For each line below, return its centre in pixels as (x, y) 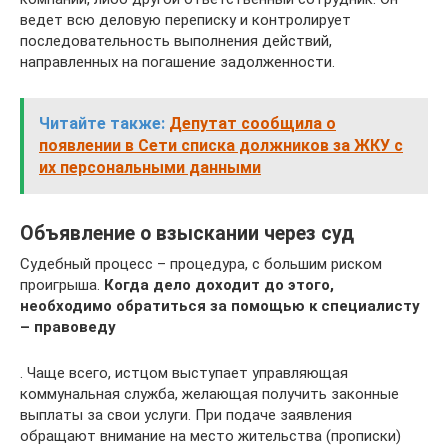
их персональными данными (150, 167)
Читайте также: (102, 123)
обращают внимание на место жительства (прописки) (210, 435)
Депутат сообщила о (252, 123)
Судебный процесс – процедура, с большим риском (201, 263)
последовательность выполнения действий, (176, 40)
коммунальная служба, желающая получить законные (209, 393)
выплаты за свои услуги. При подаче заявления (186, 414)
